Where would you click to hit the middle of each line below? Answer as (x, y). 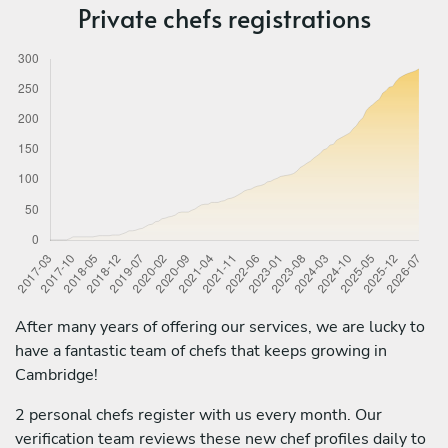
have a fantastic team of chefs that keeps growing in (201, 350)
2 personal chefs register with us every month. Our (198, 414)
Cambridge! (56, 374)
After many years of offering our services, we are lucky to (220, 326)
